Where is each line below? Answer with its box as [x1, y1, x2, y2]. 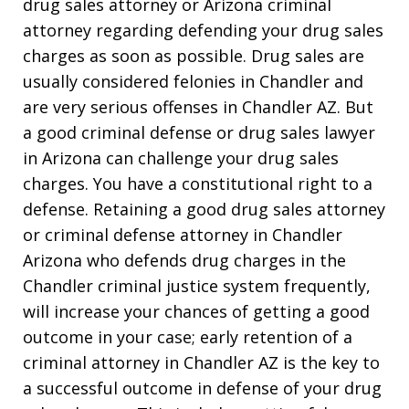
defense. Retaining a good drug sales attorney [23, 197, 385, 220]
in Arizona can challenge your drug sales [23, 146, 339, 169]
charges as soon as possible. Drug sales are [23, 44, 364, 67]
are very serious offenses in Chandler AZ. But [23, 95, 373, 118]
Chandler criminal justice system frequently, [23, 274, 371, 297]
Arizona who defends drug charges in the [23, 248, 346, 271]
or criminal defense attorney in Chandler [23, 223, 342, 246]
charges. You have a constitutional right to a [23, 172, 372, 194]
